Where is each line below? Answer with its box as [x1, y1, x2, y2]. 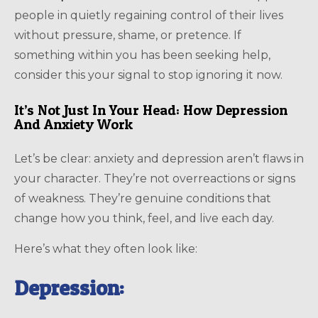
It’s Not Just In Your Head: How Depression [14, 101, 287, 119]
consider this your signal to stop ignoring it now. [14, 67, 283, 82]
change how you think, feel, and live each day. [14, 211, 274, 225]
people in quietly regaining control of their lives [14, 8, 283, 22]
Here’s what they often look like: [14, 241, 197, 256]
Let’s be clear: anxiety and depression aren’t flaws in [14, 151, 304, 165]
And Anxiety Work [14, 115, 133, 133]
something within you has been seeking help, [14, 48, 270, 62]
